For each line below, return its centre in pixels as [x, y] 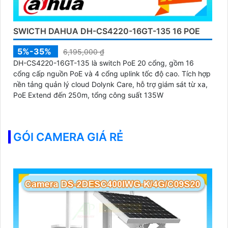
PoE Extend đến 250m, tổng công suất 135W [88, 95]
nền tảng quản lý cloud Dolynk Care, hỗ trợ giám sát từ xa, [110, 84]
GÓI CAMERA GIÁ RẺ [68, 137]
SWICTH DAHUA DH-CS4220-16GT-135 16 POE [107, 31]
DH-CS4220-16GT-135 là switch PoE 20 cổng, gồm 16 [104, 63]
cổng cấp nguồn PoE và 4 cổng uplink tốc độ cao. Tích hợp [97, 74]
